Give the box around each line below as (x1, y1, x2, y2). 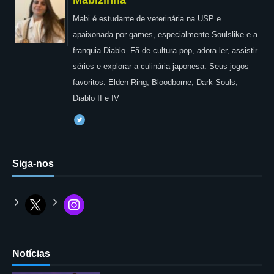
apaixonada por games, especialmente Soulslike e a (73, 30, 257, 40)
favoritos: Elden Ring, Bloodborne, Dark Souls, (73, 78, 238, 87)
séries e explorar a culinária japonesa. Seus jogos (73, 62, 249, 72)
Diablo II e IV (73, 94, 119, 103)
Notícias (12, 248, 50, 259)
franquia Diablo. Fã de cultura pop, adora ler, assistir (73, 46, 257, 56)
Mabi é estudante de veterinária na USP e (73, 14, 221, 24)
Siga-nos (12, 158, 54, 169)
